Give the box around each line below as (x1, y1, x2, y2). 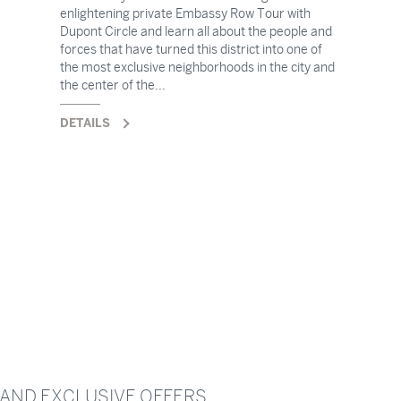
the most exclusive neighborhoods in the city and (59, 60, 335, 74)
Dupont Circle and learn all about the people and (59, 24, 332, 38)
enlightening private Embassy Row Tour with (59, 6, 311, 21)
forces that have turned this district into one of (59, 42, 322, 56)
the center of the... (59, 78, 166, 92)
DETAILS (59, 115, 110, 131)
